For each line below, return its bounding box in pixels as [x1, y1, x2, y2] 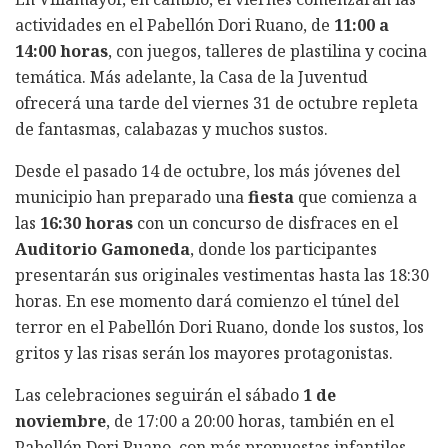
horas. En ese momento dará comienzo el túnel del [15, 289, 399, 312]
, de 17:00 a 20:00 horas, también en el [106, 409, 394, 432]
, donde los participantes [190, 237, 377, 260]
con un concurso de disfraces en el [133, 211, 398, 234]
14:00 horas [15, 39, 108, 62]
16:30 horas [40, 211, 133, 234]
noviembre [15, 409, 106, 432]
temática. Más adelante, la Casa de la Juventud [15, 65, 368, 88]
